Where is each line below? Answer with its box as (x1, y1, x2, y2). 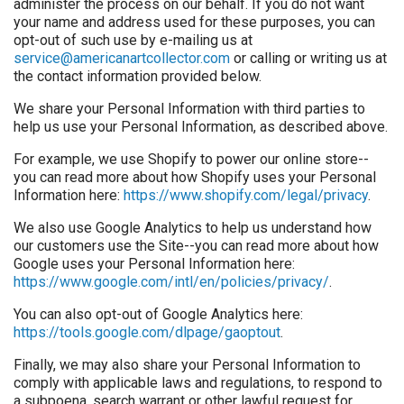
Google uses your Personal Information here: (14, 255, 295, 273)
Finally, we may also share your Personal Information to (14, 356, 361, 374)
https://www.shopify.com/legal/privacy (124, 187, 368, 205)
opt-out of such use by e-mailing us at (14, 32, 252, 50)
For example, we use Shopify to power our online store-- (14, 151, 369, 169)
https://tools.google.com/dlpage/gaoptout (14, 324, 280, 342)
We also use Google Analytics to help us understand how (14, 219, 372, 237)
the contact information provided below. (14, 68, 262, 86)
